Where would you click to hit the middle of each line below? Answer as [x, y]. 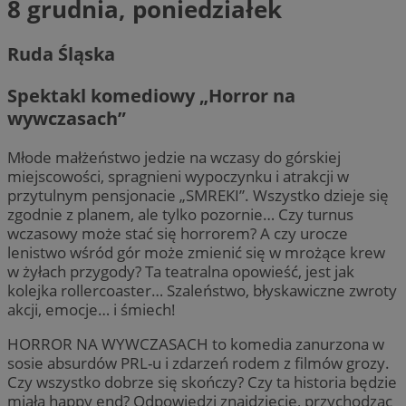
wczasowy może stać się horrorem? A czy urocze [178, 233]
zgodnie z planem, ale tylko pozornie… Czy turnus [180, 214]
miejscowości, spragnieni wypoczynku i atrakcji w [178, 176]
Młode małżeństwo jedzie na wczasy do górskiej [174, 157]
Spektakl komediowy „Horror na [151, 95]
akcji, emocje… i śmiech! [92, 309]
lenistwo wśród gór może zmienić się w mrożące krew [196, 252]
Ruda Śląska [61, 54]
